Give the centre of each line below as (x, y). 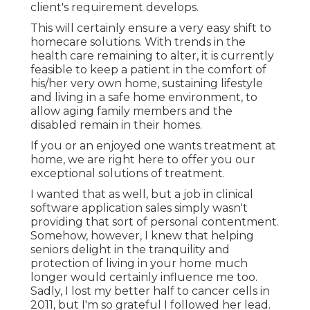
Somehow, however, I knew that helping (142, 236)
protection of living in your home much (139, 264)
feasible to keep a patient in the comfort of (148, 70)
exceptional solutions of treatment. (128, 174)
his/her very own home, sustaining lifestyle (147, 84)
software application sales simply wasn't (139, 208)
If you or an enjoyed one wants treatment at (153, 146)
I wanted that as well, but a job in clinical (142, 194)
